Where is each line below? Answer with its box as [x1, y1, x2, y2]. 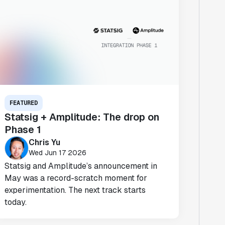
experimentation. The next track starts [5, 184, 146, 195]
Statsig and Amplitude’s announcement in [5, 160, 158, 171]
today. [5, 196, 27, 207]
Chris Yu [29, 137, 61, 148]
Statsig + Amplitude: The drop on [5, 110, 160, 124]
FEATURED [10, 98, 38, 107]
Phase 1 [5, 123, 42, 136]
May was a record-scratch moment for [5, 172, 148, 183]
